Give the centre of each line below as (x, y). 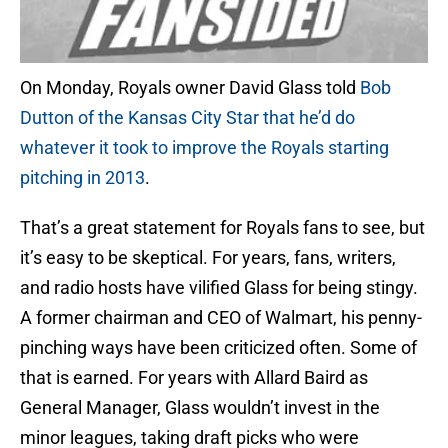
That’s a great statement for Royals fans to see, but (222, 228)
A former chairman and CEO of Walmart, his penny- (221, 318)
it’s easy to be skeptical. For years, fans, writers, (208, 258)
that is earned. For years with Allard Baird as (194, 378)
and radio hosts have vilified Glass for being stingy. (219, 288)
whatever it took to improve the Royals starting (204, 148)
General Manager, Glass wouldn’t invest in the (200, 408)
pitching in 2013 (82, 178)
